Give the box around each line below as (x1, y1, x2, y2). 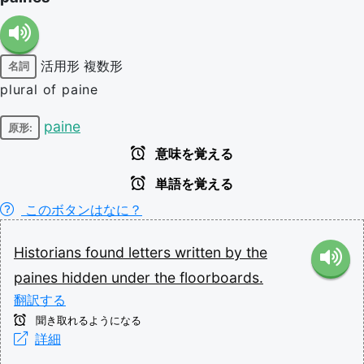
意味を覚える (152, 147, 233, 161)
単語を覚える (152, 177, 233, 191)
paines (14, 269, 62, 286)
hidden (62, 269, 111, 286)
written (175, 244, 225, 261)
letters (128, 244, 175, 261)
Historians (14, 244, 85, 261)
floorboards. (180, 269, 263, 286)
